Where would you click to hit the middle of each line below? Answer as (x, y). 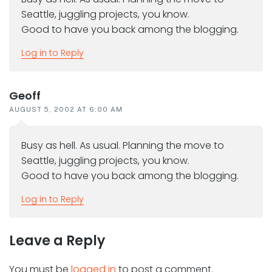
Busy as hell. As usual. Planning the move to (123, 146)
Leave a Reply (57, 241)
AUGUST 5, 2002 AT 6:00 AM (66, 110)
